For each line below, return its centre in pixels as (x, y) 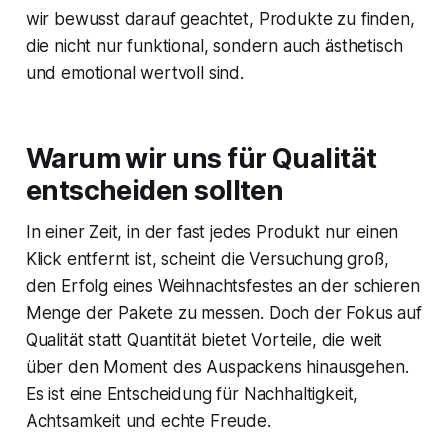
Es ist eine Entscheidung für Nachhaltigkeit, (192, 394)
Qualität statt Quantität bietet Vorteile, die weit (204, 340)
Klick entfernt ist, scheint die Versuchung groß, (207, 259)
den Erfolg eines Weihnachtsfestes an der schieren (222, 286)
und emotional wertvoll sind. (134, 73)
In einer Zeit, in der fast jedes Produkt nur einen (212, 232)
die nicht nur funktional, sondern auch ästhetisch (214, 46)
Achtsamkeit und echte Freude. (148, 421)
